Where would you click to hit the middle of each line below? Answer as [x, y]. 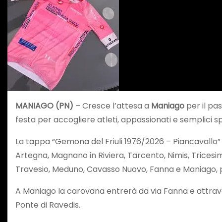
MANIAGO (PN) [44, 106]
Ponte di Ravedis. [48, 205]
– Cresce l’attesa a [112, 106]
